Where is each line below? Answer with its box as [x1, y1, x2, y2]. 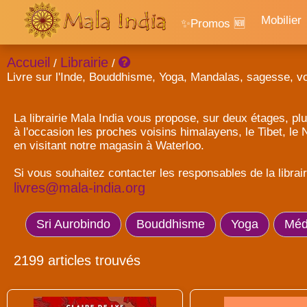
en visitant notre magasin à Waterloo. [14, 139, 204, 152]
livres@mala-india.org [14, 180, 145, 195]
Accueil [7, 55, 50, 70]
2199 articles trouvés [14, 253, 140, 268]
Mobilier [260, 14, 302, 27]
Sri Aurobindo [36, 217, 110, 231]
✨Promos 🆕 [180, 17, 245, 30]
